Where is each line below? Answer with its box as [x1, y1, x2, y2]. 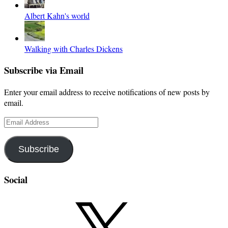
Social [4, 172, 27, 186]
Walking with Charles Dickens [24, 43, 123, 54]
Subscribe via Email [4, 63, 83, 77]
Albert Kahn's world [24, 10, 90, 21]
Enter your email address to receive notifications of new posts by [4, 87, 210, 98]
